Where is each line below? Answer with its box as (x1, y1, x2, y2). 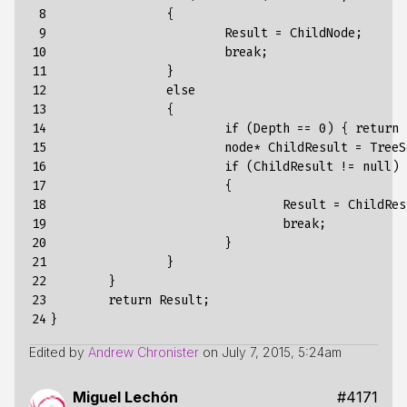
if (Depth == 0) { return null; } (50, 121, 224, 136)
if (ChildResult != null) (50, 159, 224, 174)
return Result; (50, 293, 108, 308)
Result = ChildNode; (50, 25, 224, 41)
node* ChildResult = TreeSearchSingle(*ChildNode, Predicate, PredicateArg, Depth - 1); (50, 140, 224, 155)
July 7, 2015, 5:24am (222, 344, 342, 360)
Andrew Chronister (88, 344, 199, 360)
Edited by (29, 344, 88, 360)
